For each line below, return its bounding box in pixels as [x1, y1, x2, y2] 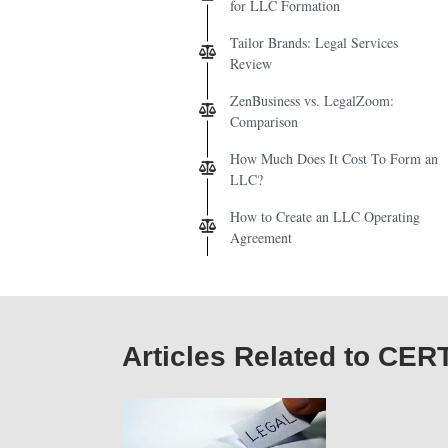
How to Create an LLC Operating [230, 206, 420, 226]
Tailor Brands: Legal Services [230, 32, 398, 52]
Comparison [230, 111, 298, 131]
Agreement [230, 227, 292, 247]
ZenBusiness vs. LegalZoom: [230, 90, 394, 110]
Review [230, 53, 272, 73]
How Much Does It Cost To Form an [230, 148, 438, 168]
